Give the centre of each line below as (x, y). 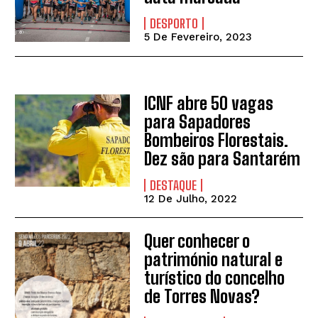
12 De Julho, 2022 (191, 199)
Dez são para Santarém (223, 159)
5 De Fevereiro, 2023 (198, 37)
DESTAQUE (174, 186)
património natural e (214, 260)
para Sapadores (198, 122)
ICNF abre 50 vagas (209, 104)
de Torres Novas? (202, 297)
